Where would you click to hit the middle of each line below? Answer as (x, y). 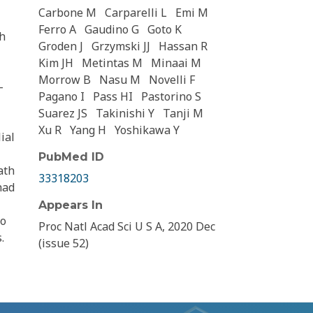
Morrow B (65, 80)
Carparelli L (136, 13)
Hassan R (183, 46)
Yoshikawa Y (147, 130)
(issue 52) (64, 243)
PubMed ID (71, 157)
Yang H (88, 130)
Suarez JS (63, 114)
